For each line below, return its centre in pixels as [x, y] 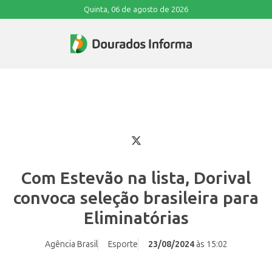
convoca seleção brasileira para [136, 199]
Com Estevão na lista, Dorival [136, 178]
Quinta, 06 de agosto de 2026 [136, 9]
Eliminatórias [136, 219]
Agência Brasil [71, 245]
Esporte [123, 245]
